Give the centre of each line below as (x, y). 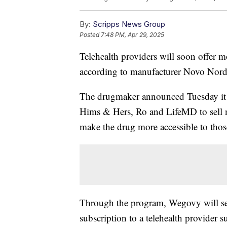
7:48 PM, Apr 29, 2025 (133, 35)
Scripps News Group (129, 24)
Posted (90, 35)
